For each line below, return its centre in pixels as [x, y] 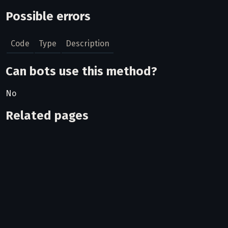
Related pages [47, 116]
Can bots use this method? [82, 72]
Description [88, 43]
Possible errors [48, 16]
